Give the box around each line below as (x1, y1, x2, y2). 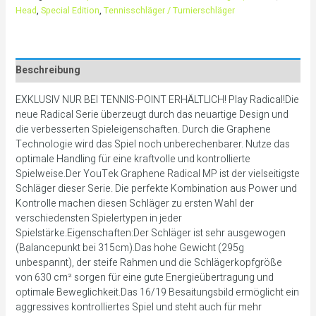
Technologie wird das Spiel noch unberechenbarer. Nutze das (15, 137, 290, 152)
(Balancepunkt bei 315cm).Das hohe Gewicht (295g (15, 241, 244, 256)
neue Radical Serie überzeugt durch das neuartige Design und (15, 107, 288, 123)
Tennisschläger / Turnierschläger (103, 4, 235, 18)
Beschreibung (15, 63, 80, 78)
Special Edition (40, 4, 99, 18)
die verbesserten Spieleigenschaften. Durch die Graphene (15, 122, 271, 138)
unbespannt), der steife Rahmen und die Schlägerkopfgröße (15, 255, 282, 271)
